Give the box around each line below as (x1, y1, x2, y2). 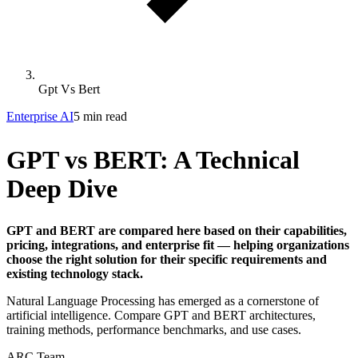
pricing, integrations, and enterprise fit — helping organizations (6, 238, 349, 253)
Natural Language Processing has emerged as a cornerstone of (6, 294, 319, 308)
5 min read (74, 109, 127, 123)
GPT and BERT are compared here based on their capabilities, (6, 224, 347, 238)
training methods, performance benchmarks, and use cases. (6, 323, 301, 337)
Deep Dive (6, 173, 117, 203)
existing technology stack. (6, 267, 143, 281)
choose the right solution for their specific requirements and (6, 253, 327, 267)
